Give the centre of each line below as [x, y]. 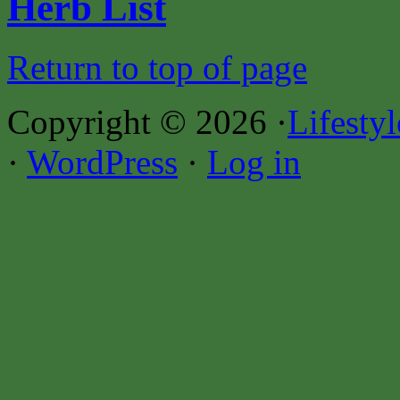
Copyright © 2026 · [147, 121]
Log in [254, 162]
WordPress [102, 162]
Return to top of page [157, 67]
